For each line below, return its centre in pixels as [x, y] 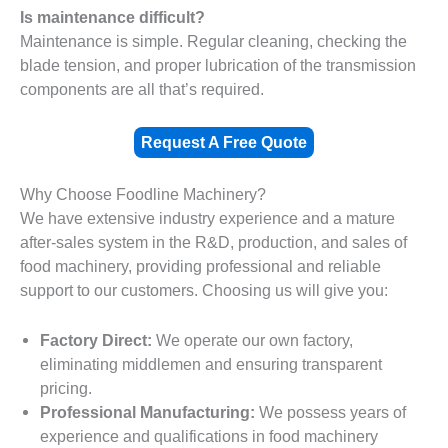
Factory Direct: [98, 340]
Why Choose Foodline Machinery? [143, 194]
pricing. [66, 388]
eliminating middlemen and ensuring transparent [211, 364]
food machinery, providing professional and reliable [200, 266]
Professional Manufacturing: [149, 412]
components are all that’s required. [142, 88]
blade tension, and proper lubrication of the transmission [218, 64]
